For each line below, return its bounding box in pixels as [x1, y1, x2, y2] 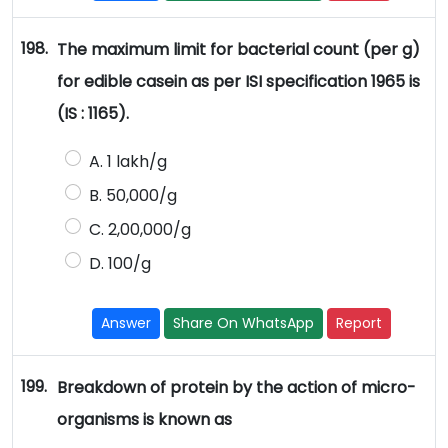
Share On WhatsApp [173, 313, 315, 334]
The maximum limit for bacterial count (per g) [56, 38, 420, 62]
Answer [101, 313, 152, 334]
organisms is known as [56, 408, 232, 432]
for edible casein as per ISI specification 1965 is [56, 70, 420, 94]
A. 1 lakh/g [88, 150, 171, 174]
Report [336, 313, 383, 334]
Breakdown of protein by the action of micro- [56, 376, 416, 400]
